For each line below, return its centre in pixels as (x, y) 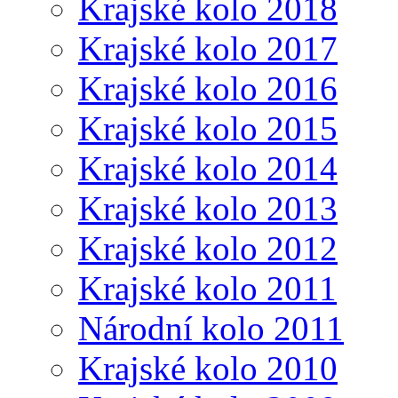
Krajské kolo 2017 (208, 48)
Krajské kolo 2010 (208, 368)
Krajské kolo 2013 (208, 208)
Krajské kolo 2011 (207, 288)
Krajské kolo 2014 (208, 168)
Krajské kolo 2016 (208, 88)
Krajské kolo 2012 (208, 248)
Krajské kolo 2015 (208, 128)
